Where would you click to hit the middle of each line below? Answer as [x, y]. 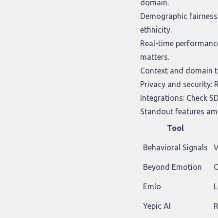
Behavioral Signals [175, 147]
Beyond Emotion [173, 167]
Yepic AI [157, 206]
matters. [155, 57]
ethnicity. [156, 29]
